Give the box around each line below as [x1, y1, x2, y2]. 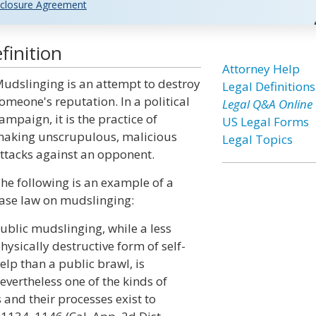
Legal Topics [221, 131, 293, 147]
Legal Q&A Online [221, 96, 312, 112]
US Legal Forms [221, 114, 309, 130]
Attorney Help [221, 61, 300, 77]
